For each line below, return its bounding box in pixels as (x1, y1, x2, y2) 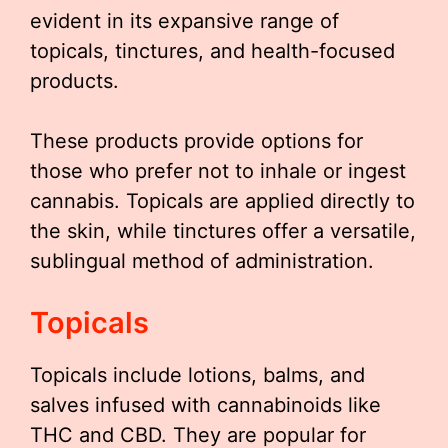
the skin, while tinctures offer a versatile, (30, 218, 416, 243)
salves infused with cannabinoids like (30, 392, 381, 417)
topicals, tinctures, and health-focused (30, 38, 395, 63)
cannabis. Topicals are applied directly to (30, 188, 415, 213)
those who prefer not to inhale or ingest (30, 158, 406, 183)
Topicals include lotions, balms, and (30, 362, 365, 387)
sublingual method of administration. (30, 248, 374, 273)
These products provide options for (30, 128, 363, 153)
